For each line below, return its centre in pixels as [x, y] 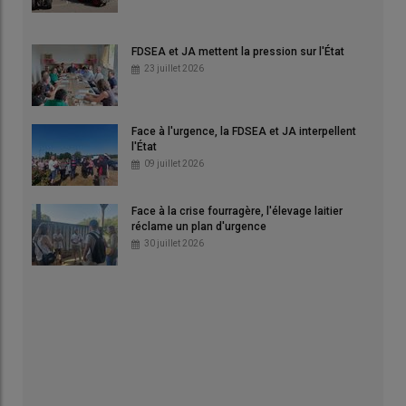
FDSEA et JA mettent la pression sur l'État [238, 52]
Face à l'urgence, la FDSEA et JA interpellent [244, 132]
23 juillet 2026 [174, 69]
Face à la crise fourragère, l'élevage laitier [237, 212]
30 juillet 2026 [174, 244]
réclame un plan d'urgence [200, 227]
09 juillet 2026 [174, 164]
